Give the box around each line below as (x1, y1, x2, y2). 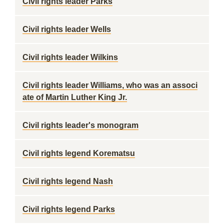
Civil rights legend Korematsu (22, 149, 135, 157)
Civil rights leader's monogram (22, 121, 138, 129)
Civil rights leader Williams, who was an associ (22, 81, 197, 89)
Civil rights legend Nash (22, 177, 113, 185)
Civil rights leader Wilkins (22, 53, 118, 61)
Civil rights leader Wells (22, 25, 111, 33)
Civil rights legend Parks (22, 205, 115, 213)
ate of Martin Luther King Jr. (22, 93, 127, 101)
